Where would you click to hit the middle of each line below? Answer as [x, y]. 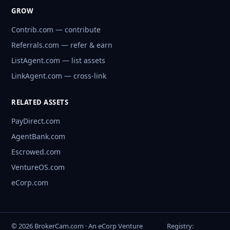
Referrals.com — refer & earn [62, 45]
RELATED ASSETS [40, 102]
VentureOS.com [38, 167]
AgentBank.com [38, 137]
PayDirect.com [36, 121]
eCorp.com [30, 183]
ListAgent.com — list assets [58, 61]
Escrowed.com [36, 152]
